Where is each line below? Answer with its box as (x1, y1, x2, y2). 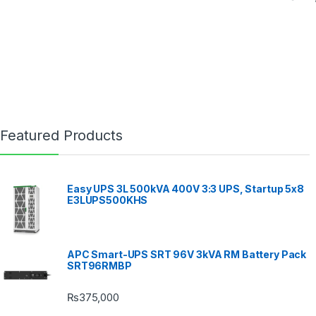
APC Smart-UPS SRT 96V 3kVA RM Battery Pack (67, 248, 307, 261)
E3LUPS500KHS (67, 193, 148, 206)
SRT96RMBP (67, 260, 132, 272)
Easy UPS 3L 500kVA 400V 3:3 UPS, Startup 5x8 (67, 182, 304, 195)
